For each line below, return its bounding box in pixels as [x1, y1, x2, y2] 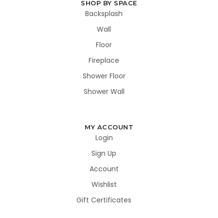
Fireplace [89, 55, 119, 66]
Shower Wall [83, 87, 125, 96]
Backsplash [85, 9, 123, 19]
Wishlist [91, 179, 117, 189]
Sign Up [91, 148, 116, 158]
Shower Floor [82, 71, 126, 81]
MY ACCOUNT [85, 123, 133, 131]
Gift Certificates [76, 195, 131, 205]
